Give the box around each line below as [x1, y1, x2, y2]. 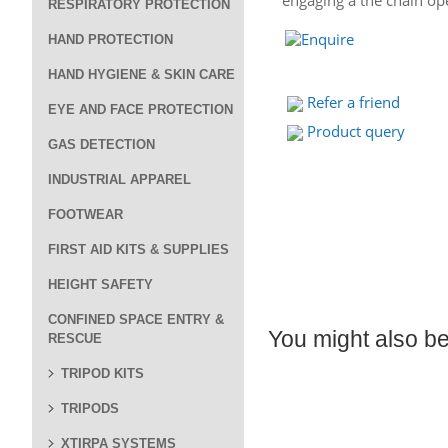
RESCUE [48, 331, 102, 346]
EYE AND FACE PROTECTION [48, 102, 233, 117]
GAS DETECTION [48, 137, 155, 152]
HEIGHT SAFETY [48, 277, 153, 292]
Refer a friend [307, 92, 400, 112]
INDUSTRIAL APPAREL [48, 172, 191, 187]
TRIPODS [61, 401, 119, 416]
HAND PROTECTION [48, 32, 173, 47]
